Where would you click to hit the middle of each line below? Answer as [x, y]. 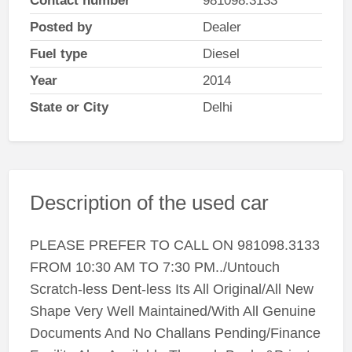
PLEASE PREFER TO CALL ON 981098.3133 [174, 246]
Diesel [221, 53]
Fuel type [58, 53]
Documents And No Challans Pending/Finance [175, 334]
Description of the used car [149, 202]
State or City [69, 107]
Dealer [222, 27]
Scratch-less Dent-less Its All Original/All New [171, 290]
